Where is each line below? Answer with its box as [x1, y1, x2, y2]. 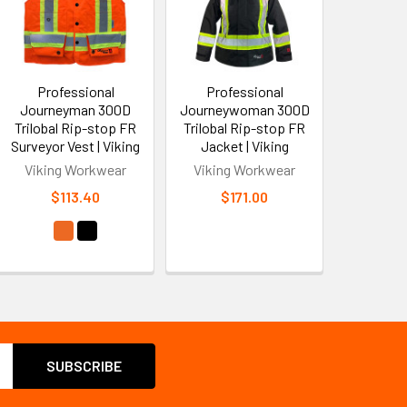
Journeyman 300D [20, 100, 132, 118]
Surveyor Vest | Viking [11, 136, 141, 154]
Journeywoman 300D [179, 100, 310, 118]
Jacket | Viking [200, 136, 289, 154]
